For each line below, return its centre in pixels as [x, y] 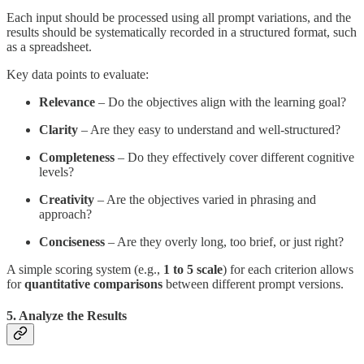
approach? [65, 214]
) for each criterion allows [288, 269]
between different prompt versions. [253, 284]
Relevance [67, 102]
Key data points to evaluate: [78, 74]
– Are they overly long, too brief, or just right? [224, 241]
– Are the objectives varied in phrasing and [205, 199]
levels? [56, 171]
